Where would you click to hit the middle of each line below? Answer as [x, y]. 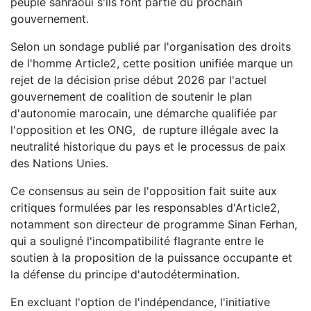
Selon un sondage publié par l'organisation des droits [151, 46]
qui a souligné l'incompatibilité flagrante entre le [137, 241]
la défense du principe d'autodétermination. [127, 274]
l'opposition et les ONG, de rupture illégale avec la [144, 129]
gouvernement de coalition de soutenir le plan [131, 96]
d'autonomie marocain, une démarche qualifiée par [144, 113]
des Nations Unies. [59, 163]
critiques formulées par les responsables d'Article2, [145, 207]
